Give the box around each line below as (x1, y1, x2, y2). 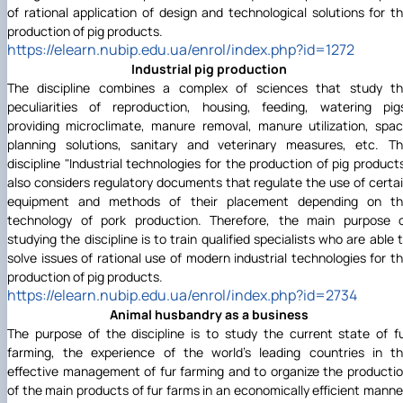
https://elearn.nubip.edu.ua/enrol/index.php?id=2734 (7, 285, 357, 306)
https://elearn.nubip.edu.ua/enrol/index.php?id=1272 (7, 40, 354, 60)
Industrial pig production (130, 60, 287, 78)
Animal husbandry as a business (109, 306, 309, 324)
